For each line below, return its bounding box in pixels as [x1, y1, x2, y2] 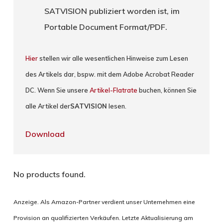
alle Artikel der [25, 102, 71, 110]
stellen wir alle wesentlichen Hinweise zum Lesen [38, 54, 189, 62]
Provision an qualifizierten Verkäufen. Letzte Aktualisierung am [13, 214, 193, 222]
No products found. [13, 169, 86, 179]
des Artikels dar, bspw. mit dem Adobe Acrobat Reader [25, 70, 195, 78]
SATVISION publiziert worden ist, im [44, 5, 180, 16]
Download [25, 128, 65, 139]
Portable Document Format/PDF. [44, 21, 168, 32]
